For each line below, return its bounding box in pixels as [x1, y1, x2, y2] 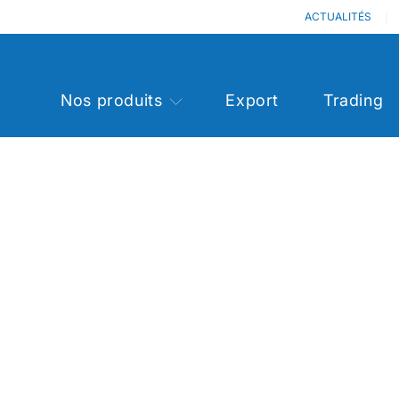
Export [225, 91, 279, 110]
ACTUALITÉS [305, 10, 371, 23]
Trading [322, 91, 384, 110]
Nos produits [61, 91, 163, 110]
